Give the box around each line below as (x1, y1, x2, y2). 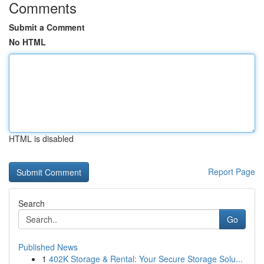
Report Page (208, 166, 255, 177)
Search (18, 197, 45, 209)
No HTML (9, 36, 46, 48)
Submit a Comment (9, 21, 85, 33)
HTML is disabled (9, 133, 74, 144)
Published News (18, 241, 78, 253)
